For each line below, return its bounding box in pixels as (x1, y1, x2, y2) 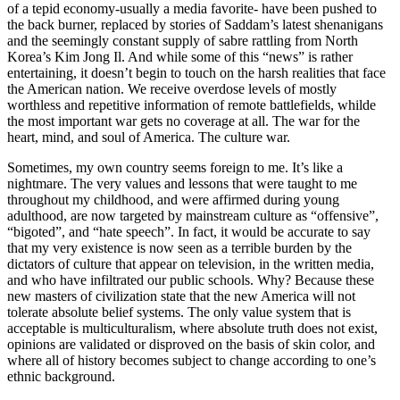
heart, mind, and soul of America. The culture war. (7, 129, 290, 146)
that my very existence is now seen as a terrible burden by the (7, 240, 352, 256)
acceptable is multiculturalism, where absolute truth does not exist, (7, 321, 378, 337)
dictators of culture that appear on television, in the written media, (7, 256, 374, 272)
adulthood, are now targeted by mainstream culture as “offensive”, (7, 208, 379, 224)
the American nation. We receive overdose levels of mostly (7, 81, 337, 97)
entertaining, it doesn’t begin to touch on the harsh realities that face (7, 65, 386, 81)
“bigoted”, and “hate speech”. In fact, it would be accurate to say (7, 224, 371, 240)
